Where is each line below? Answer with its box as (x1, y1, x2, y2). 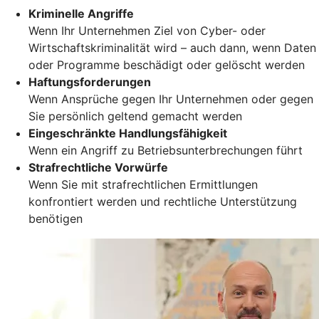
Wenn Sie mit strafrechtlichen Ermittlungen (28, 177, 258, 192)
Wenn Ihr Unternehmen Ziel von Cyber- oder (28, 23, 266, 38)
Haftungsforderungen (28, 74, 151, 89)
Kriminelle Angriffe (28, 6, 134, 21)
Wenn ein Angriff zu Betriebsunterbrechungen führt (28, 142, 303, 157)
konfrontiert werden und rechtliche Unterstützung (28, 194, 297, 209)
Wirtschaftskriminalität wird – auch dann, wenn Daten (28, 40, 316, 55)
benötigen (28, 211, 83, 226)
